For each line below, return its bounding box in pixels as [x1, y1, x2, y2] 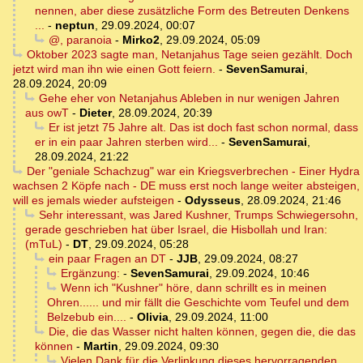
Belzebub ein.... [47, 310, 126, 324]
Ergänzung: [60, 267, 120, 280]
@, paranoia [48, 33, 112, 47]
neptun [55, 19, 95, 32]
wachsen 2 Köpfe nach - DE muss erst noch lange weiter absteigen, [13, 179, 360, 193]
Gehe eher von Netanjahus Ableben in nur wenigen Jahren [38, 92, 340, 105]
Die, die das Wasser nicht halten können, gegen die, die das [48, 325, 356, 339]
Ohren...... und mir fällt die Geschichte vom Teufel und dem [47, 296, 349, 310]
